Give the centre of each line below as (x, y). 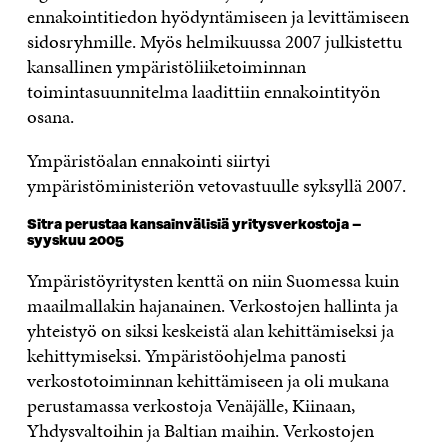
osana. (52, 117)
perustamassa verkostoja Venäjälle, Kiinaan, (190, 406)
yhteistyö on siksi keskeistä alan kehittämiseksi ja (210, 331)
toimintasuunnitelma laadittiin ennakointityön (203, 92)
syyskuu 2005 (75, 241)
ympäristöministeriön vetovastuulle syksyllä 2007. (216, 186)
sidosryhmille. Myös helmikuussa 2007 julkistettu (214, 42)
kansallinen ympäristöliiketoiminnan (166, 67)
